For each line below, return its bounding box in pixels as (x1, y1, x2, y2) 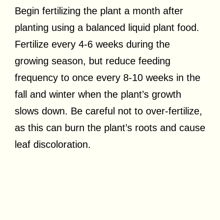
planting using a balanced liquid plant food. (15, 22, 199, 33)
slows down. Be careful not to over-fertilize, (15, 105, 202, 116)
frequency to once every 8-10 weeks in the (15, 72, 200, 83)
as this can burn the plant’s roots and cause (15, 122, 205, 133)
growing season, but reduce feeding (15, 55, 170, 66)
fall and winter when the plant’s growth (15, 88, 181, 100)
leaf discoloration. (15, 138, 91, 150)
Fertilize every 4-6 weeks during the (15, 38, 170, 50)
